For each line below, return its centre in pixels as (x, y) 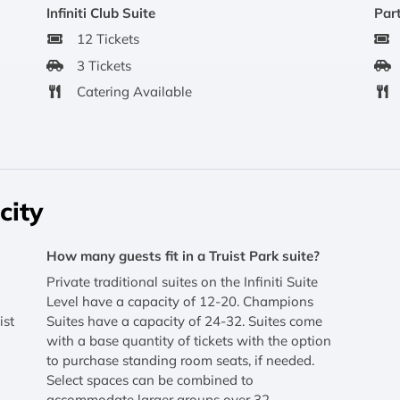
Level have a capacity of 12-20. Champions (179, 302)
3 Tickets (104, 65)
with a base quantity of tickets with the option (188, 341)
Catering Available (134, 92)
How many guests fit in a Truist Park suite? (183, 255)
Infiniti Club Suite (100, 12)
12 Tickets (108, 39)
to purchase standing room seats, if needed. (180, 361)
